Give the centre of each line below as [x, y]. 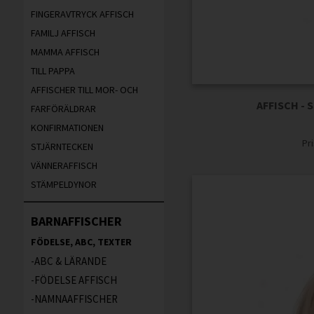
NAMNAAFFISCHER [76, 299]
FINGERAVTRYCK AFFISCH [82, 14]
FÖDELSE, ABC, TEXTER [81, 242]
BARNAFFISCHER [76, 221]
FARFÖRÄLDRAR [63, 109]
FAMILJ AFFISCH [63, 33]
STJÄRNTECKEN [62, 147]
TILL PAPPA [53, 71]
